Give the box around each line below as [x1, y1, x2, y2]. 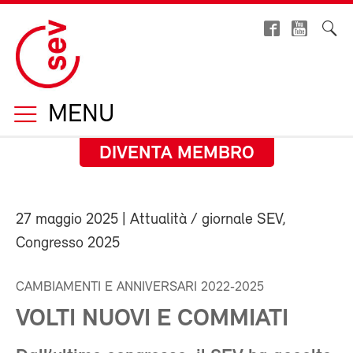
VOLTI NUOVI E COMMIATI [16, 307, 288, 332]
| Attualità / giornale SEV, [118, 212, 286, 228]
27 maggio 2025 [16, 212, 118, 228]
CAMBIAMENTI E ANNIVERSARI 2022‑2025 [16, 281, 264, 294]
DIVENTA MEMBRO [98, 144, 255, 163]
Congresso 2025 [16, 236, 120, 251]
